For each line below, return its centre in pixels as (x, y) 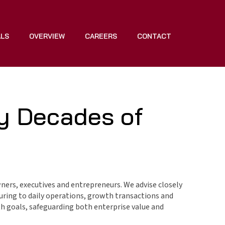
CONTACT (154, 36)
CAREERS (101, 36)
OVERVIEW (47, 36)
